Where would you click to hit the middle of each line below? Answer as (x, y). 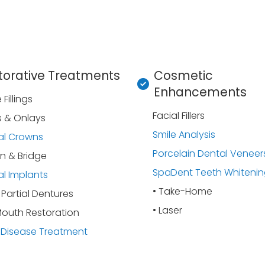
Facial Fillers (179, 116)
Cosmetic (184, 75)
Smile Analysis (184, 135)
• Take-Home (183, 191)
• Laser (168, 210)
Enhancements (201, 92)
